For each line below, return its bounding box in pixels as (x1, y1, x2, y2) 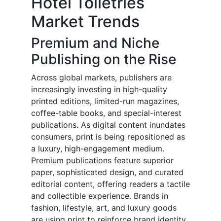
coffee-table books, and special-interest (31, 108, 182, 118)
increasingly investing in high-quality (31, 84, 167, 95)
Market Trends (31, 12, 140, 32)
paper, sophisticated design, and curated (31, 167, 184, 178)
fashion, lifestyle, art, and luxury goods (31, 203, 177, 213)
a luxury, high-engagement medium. (31, 144, 164, 154)
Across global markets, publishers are (31, 73, 172, 83)
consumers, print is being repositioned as (31, 132, 185, 142)
